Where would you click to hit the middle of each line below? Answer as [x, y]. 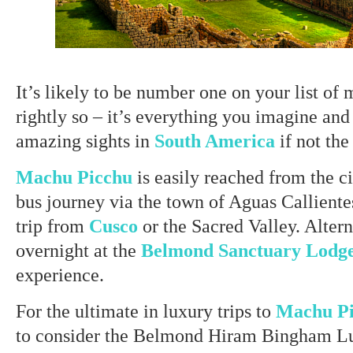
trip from [52, 226]
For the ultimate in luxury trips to [146, 311]
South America [217, 141]
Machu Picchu [76, 177]
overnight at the [78, 250]
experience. [60, 275]
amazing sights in [85, 141]
